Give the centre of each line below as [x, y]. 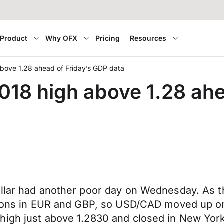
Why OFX [62, 38]
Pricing [108, 38]
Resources [148, 38]
